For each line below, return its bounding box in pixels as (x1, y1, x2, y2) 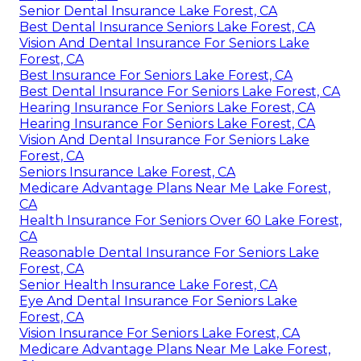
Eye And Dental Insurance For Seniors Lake (19, 293, 297, 309)
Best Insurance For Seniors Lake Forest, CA (19, 68, 293, 84)
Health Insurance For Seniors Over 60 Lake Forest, (19, 213, 342, 229)
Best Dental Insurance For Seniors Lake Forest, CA (19, 84, 340, 100)
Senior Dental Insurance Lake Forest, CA (19, 3, 277, 19)
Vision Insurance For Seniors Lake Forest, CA (19, 326, 300, 342)
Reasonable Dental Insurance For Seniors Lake (19, 245, 319, 261)
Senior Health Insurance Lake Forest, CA (19, 277, 277, 293)
